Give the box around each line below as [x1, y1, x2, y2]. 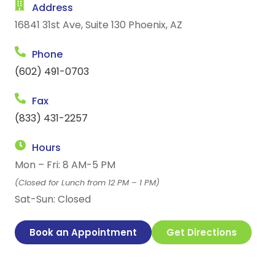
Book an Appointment [29, 226, 137, 239]
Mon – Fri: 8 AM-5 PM [15, 158, 115, 172]
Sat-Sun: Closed [15, 192, 91, 207]
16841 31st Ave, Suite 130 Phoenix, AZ [15, 18, 182, 33]
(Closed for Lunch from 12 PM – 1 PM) [15, 177, 160, 189]
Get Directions [166, 226, 237, 239]
